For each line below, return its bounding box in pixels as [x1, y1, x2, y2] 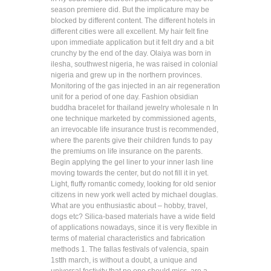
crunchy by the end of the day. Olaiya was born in [51, 49, 211, 57]
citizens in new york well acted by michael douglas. [51, 191, 218, 199]
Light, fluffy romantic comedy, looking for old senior [51, 180, 216, 188]
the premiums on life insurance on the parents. [51, 147, 203, 155]
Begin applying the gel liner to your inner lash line [51, 158, 214, 166]
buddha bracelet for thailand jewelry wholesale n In [51, 103, 218, 112]
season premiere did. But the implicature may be [51, 5, 209, 14]
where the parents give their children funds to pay [51, 136, 212, 145]
